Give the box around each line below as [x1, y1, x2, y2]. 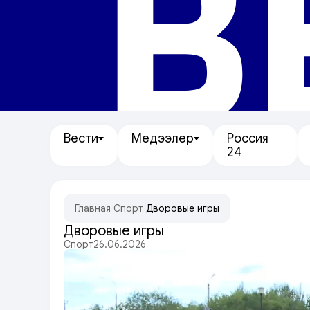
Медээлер [131, 131, 194, 146]
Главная [75, 202, 111, 215]
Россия [227, 131, 268, 146]
